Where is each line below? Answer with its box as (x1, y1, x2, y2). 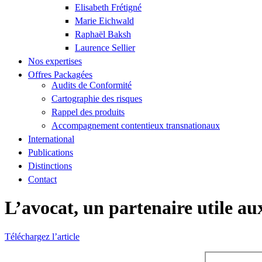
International (28, 134, 74, 144)
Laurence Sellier (75, 43, 135, 53)
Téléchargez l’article (5, 231, 80, 242)
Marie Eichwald (75, 16, 134, 26)
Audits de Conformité (51, 80, 132, 90)
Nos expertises (28, 56, 82, 66)
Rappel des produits (51, 107, 125, 117)
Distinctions (28, 161, 72, 171)
